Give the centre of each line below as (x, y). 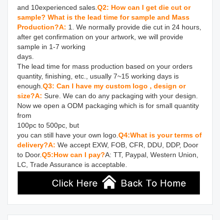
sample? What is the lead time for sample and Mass (103, 17)
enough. (30, 86)
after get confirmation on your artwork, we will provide (100, 37)
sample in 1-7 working (52, 46)
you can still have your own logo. (68, 135)
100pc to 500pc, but (48, 125)
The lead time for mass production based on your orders (105, 66)
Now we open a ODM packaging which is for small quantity (108, 105)
